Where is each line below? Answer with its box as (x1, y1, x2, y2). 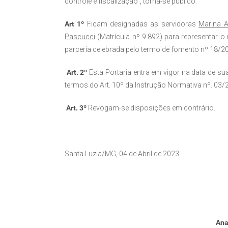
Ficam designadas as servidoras (84, 20, 199, 28)
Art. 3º (66, 104, 87, 112)
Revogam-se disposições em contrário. (87, 104, 215, 112)
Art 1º (65, 20, 84, 28)
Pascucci (65, 33, 95, 41)
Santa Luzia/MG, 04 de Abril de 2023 (65, 150, 179, 158)
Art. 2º (66, 68, 88, 77)
